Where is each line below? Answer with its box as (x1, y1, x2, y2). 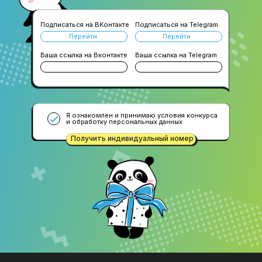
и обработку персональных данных (66, 118, 182, 126)
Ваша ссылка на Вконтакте (40, 51, 127, 59)
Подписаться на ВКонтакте (40, 20, 129, 29)
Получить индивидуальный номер (71, 134, 194, 143)
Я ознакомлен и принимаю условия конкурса (66, 111, 218, 119)
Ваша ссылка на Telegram (135, 51, 217, 59)
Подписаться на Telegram (135, 20, 218, 29)
